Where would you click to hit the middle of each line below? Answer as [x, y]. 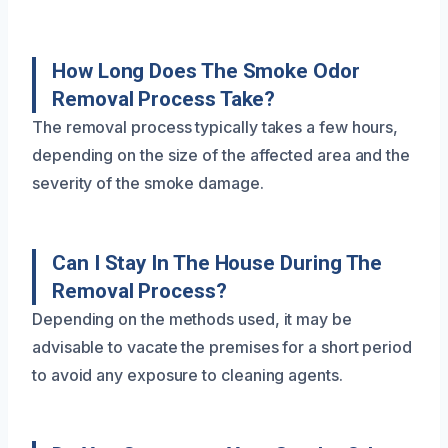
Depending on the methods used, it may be [192, 319]
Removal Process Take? [164, 99]
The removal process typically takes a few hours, [215, 127]
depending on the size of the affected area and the [221, 155]
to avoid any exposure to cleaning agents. [187, 375]
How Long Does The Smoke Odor [206, 71]
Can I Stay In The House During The [217, 263]
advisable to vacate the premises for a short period [222, 347]
